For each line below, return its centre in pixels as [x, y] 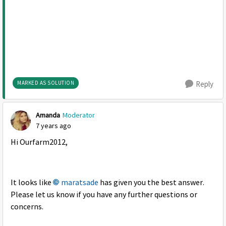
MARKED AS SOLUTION [46, 83]
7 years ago [53, 126]
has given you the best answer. [151, 183]
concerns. [27, 207]
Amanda [48, 115]
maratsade [80, 183]
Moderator [79, 115]
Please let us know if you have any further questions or [104, 195]
